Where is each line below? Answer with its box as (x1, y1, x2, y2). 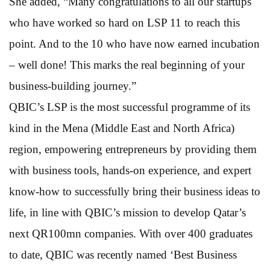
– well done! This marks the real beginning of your (9, 58, 245, 71)
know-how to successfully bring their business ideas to (9, 184, 260, 198)
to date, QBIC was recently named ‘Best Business (9, 248, 237, 261)
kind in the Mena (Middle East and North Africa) (9, 121, 234, 134)
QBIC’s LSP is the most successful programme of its (9, 100, 250, 113)
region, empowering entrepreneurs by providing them (9, 142, 257, 155)
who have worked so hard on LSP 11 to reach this (9, 16, 240, 29)
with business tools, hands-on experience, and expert (9, 163, 251, 177)
